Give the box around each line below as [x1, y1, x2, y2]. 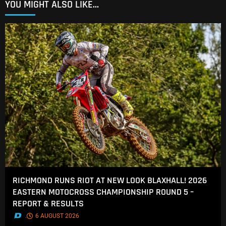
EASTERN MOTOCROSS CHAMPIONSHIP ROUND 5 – [13, 186, 194, 198]
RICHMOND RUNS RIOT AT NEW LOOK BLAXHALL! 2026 [13, 174, 207, 186]
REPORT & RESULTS [13, 197, 84, 209]
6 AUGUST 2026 [35, 212, 79, 219]
